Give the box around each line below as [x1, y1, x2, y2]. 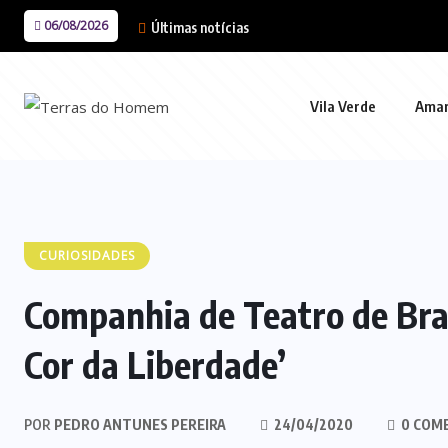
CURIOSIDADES [39, 247, 135, 264]
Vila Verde [310, 97, 376, 115]
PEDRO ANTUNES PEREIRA [51, 416, 226, 433]
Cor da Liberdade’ [24, 342, 286, 387]
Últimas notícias [148, 19, 249, 36]
